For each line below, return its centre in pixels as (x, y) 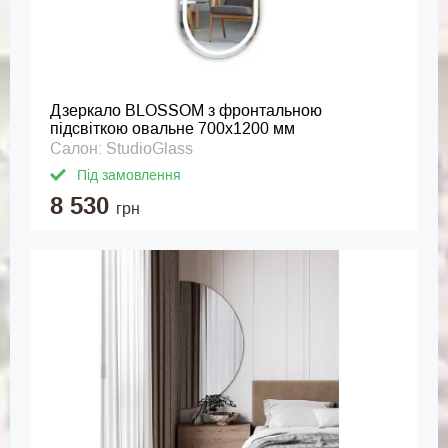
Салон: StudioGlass (121, 148)
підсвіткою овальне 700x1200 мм (172, 128)
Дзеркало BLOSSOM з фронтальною (186, 110)
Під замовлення (129, 175)
